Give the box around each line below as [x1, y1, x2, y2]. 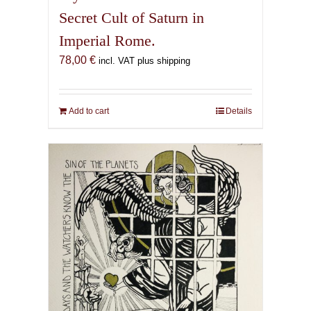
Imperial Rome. [58, 32, 155, 50]
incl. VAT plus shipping [98, 56, 190, 67]
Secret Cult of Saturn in [58, 9, 204, 27]
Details [226, 106, 253, 117]
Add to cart [68, 106, 109, 117]
